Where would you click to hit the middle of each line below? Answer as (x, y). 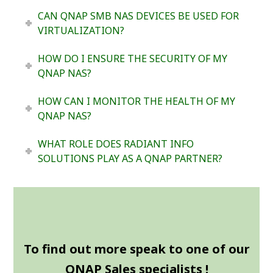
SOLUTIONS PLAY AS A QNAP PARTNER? (130, 158)
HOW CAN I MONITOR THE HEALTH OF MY (136, 101)
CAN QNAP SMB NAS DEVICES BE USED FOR (138, 16)
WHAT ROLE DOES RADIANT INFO (115, 144)
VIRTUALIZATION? (81, 30)
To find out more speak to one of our (136, 249)
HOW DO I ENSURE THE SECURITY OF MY (132, 58)
